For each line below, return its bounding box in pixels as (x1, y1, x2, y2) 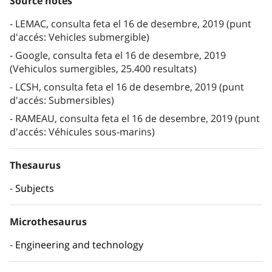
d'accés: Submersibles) (10, 93, 114, 107)
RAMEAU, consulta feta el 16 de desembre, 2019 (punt (15, 112, 260, 126)
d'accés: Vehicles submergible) (10, 30, 149, 44)
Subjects (15, 182, 54, 195)
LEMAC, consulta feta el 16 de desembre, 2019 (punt (15, 17, 251, 31)
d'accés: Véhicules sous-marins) (10, 125, 155, 139)
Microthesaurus (10, 215, 87, 229)
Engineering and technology (15, 238, 143, 252)
